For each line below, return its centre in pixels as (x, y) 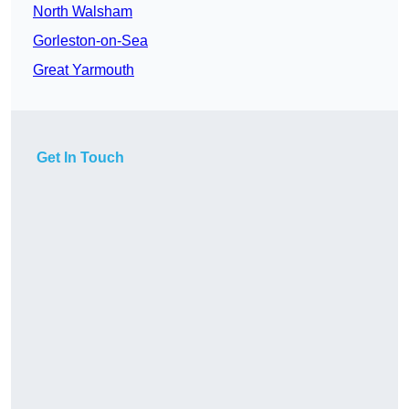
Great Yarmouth (84, 70)
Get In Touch (80, 158)
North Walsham (83, 12)
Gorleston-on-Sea (90, 41)
